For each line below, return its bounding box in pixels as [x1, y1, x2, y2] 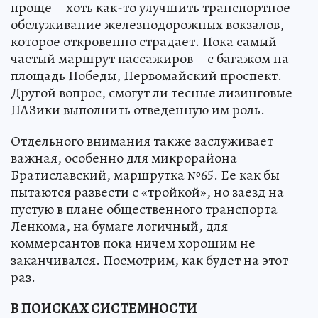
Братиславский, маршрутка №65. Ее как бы [11, 165, 280, 185]
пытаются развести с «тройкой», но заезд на [11, 182, 284, 202]
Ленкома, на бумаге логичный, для [11, 216, 228, 236]
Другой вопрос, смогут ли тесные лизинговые [11, 83, 292, 103]
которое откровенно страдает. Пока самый [11, 32, 277, 52]
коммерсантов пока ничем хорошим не [11, 234, 256, 253]
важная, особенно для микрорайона [11, 148, 237, 168]
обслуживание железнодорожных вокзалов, [11, 15, 284, 35]
